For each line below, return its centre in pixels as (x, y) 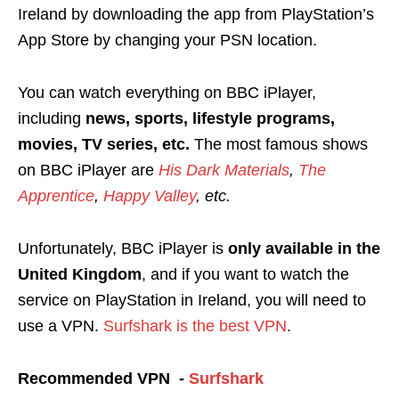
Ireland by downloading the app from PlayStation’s (196, 15)
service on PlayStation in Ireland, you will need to (192, 301)
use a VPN (56, 326)
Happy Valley (150, 196)
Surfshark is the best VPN (195, 326)
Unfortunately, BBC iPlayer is (123, 249)
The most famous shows (281, 145)
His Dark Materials (224, 171)
